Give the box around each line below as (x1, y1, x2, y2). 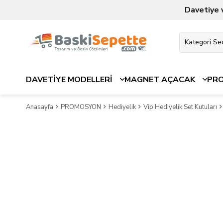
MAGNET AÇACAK (124, 74, 195, 85)
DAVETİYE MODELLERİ (26, 74, 112, 85)
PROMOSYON (61, 103, 101, 111)
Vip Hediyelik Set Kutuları (143, 103, 217, 111)
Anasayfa (26, 103, 53, 111)
